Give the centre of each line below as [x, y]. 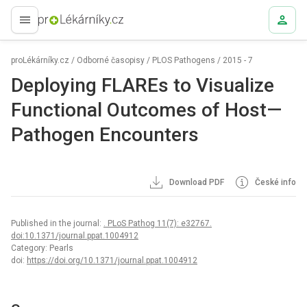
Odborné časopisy [111, 60]
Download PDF [196, 182]
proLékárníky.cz [40, 60]
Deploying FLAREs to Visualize [143, 85]
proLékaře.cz [56, 26]
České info [274, 182]
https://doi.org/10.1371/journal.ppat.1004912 [112, 260]
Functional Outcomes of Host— [146, 110]
